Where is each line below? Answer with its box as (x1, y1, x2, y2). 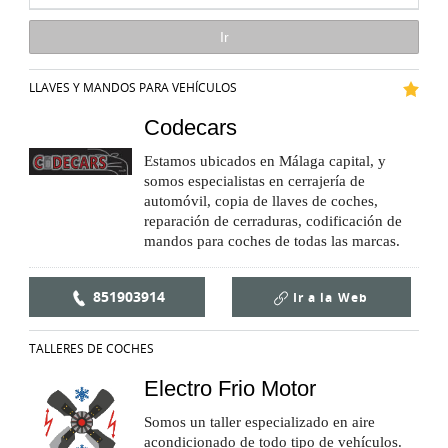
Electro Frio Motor (144, 376, 316, 402)
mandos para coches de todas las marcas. (144, 233, 400, 250)
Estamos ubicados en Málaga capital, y (144, 153, 386, 170)
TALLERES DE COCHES (29, 340, 154, 357)
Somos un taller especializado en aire (144, 414, 375, 431)
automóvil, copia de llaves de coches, (144, 193, 378, 210)
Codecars (144, 115, 237, 141)
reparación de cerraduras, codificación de (144, 213, 402, 230)
